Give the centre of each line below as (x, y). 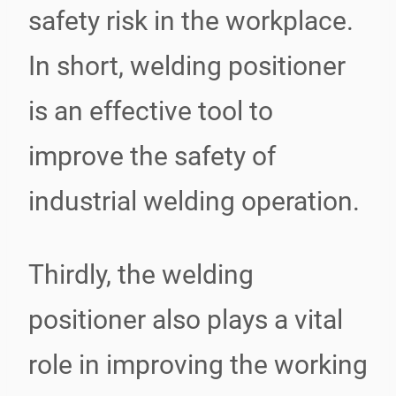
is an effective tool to (151, 111)
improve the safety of (152, 156)
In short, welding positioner (187, 66)
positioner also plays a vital (186, 320)
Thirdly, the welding (141, 274)
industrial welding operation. (194, 201)
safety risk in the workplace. (191, 21)
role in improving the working (198, 365)
